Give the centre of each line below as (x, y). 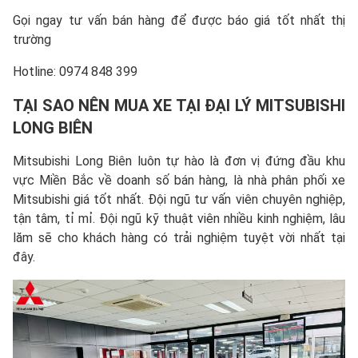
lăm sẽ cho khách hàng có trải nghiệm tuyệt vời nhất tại (179, 237)
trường (32, 39)
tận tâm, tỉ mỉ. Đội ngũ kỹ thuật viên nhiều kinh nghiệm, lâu (179, 218)
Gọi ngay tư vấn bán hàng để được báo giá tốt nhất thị (179, 20)
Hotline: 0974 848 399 (75, 71)
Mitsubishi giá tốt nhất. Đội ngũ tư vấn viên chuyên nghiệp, (179, 199)
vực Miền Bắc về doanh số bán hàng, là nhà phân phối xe (179, 180)
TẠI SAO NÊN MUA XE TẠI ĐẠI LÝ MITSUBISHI (179, 105)
